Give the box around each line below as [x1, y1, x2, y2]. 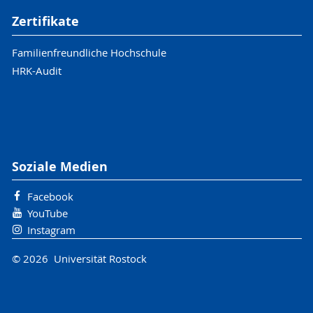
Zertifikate [11, 13, 79, 31]
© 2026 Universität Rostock [11, 251, 147, 265]
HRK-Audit [11, 63, 61, 78]
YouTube [27, 206, 68, 221]
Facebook [27, 189, 73, 204]
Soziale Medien [11, 157, 108, 175]
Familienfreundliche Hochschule [11, 45, 166, 59]
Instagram [27, 223, 75, 238]
